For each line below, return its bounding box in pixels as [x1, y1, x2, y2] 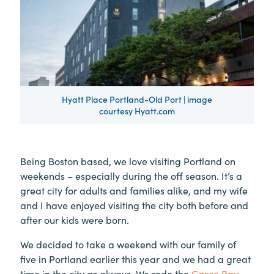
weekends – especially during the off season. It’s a [20, 168, 242, 182]
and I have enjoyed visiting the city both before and [20, 198, 248, 212]
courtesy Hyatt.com [99, 104, 175, 117]
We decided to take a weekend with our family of [20, 237, 236, 251]
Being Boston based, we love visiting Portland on [20, 154, 235, 168]
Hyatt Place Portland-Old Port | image [62, 92, 212, 105]
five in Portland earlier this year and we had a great [20, 251, 251, 265]
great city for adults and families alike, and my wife [20, 183, 248, 197]
